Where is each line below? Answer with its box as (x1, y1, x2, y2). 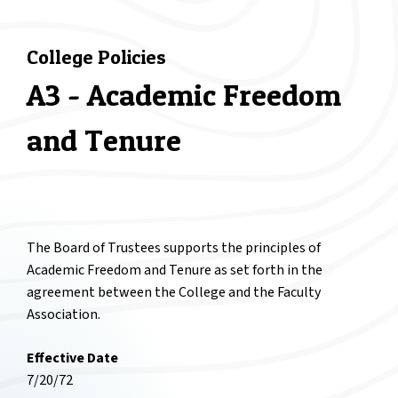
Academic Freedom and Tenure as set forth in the (27, 260, 322, 281)
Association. (27, 305, 100, 325)
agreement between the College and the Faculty (27, 283, 321, 303)
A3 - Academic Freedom (27, 76, 341, 114)
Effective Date (27, 348, 118, 369)
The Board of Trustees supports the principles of (27, 238, 321, 259)
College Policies (27, 45, 166, 69)
